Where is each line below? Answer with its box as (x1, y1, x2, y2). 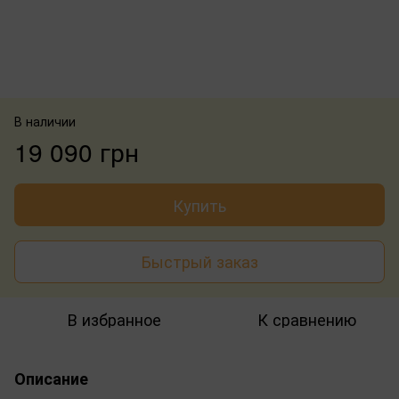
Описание (14, 366, 88, 390)
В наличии (14, 111, 76, 130)
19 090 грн (14, 133, 139, 169)
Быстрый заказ (141, 249, 258, 273)
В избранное (67, 306, 161, 330)
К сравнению (256, 306, 356, 330)
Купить (173, 192, 226, 216)
